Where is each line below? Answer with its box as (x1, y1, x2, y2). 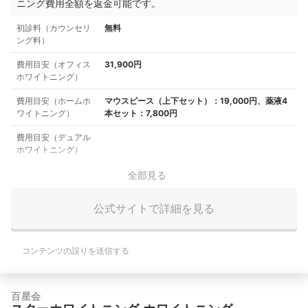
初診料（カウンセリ (16, 23, 91, 34)
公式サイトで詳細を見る (93, 201, 214, 215)
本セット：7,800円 (104, 108, 177, 119)
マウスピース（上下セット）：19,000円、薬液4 (104, 96, 287, 107)
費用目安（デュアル (16, 132, 91, 143)
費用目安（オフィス (16, 59, 91, 70)
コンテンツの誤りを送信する (22, 245, 129, 256)
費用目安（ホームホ (16, 96, 91, 107)
